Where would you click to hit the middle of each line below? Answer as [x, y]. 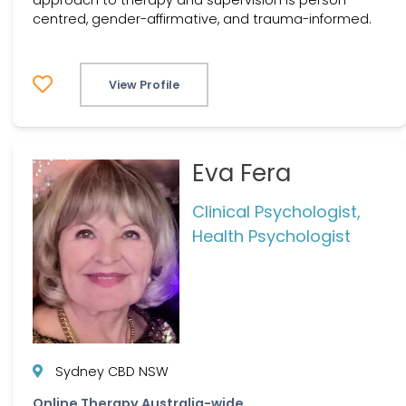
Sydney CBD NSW [112, 371]
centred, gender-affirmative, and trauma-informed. [202, 19]
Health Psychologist [271, 237]
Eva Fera [241, 174]
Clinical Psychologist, [276, 212]
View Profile [144, 84]
